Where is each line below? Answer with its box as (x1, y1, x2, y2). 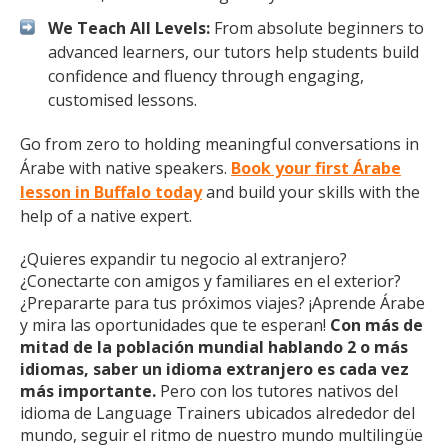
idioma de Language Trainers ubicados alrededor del (20, 402, 415, 424)
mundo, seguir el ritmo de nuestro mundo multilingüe (20, 424, 423, 446)
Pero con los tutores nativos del (156, 380, 398, 402)
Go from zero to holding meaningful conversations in (20, 133, 419, 155)
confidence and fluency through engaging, (48, 65, 364, 87)
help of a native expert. (20, 205, 192, 227)
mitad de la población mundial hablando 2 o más (20, 336, 408, 358)
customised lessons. (48, 89, 197, 111)
